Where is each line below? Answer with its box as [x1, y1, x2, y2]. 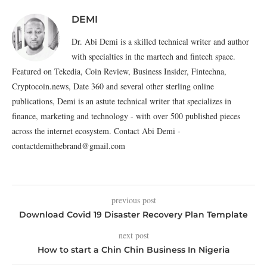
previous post [111, 194, 156, 206]
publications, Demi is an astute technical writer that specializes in [12, 95, 231, 107]
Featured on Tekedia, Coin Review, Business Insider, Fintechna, [12, 66, 226, 77]
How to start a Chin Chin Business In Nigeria [37, 244, 230, 255]
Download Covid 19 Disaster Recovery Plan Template [19, 209, 248, 220]
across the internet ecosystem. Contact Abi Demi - [12, 125, 181, 136]
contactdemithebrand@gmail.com [12, 140, 125, 151]
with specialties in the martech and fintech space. [72, 51, 235, 62]
